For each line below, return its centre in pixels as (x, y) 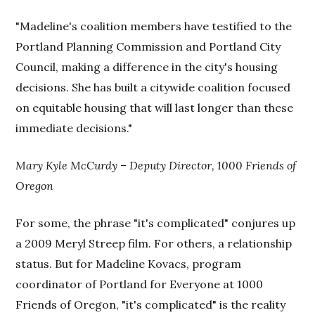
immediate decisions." (74, 128)
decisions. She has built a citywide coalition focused (153, 87)
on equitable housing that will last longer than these (155, 107)
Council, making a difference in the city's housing (147, 66)
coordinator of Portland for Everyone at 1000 (140, 284)
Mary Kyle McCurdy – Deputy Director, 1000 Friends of (156, 165)
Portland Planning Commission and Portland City (148, 46)
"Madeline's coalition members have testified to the (154, 26)
